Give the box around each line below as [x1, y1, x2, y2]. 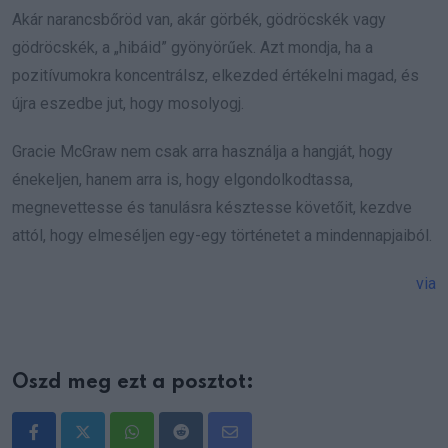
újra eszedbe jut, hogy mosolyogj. [12, 93, 244, 113]
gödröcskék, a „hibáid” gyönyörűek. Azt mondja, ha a [12, 37, 373, 57]
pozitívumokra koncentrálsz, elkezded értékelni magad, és [12, 65, 419, 85]
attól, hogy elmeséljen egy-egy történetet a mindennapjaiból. [12, 225, 432, 245]
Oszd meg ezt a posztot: [12, 372, 254, 393]
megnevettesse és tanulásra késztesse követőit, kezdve [12, 197, 412, 217]
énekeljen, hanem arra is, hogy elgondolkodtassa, [12, 169, 353, 189]
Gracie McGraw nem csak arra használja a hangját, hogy [12, 141, 393, 161]
